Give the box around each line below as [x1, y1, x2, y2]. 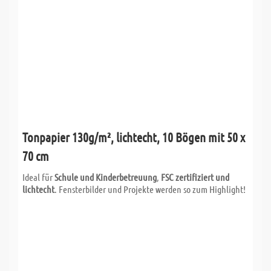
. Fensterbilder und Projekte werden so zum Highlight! [54, 183, 246, 195]
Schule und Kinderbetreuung [54, 171, 157, 183]
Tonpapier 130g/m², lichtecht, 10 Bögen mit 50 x [22, 129, 245, 145]
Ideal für [22, 171, 54, 183]
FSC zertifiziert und [161, 171, 229, 183]
